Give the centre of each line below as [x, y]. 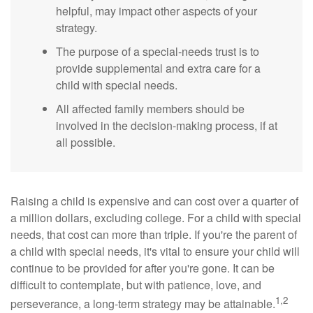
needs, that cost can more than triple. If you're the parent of [154, 235]
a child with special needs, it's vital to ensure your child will [155, 252]
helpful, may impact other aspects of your [156, 11]
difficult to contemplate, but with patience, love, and [136, 285]
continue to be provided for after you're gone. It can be [143, 268]
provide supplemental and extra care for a [158, 68]
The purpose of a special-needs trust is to [158, 52]
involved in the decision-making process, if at [167, 126]
